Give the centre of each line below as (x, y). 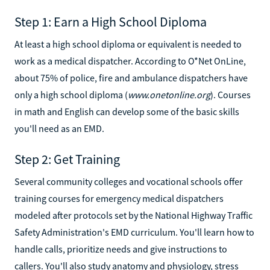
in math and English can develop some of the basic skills (127, 111)
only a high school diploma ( (71, 94)
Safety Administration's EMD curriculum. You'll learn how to (134, 232)
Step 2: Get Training (67, 159)
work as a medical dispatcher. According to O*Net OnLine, (130, 61)
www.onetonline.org (169, 94)
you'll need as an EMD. (59, 128)
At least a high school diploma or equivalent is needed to (128, 44)
